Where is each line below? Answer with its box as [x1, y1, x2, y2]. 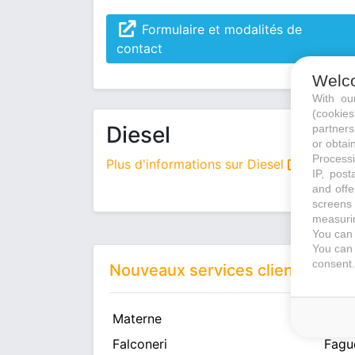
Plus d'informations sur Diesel [106, 156, 288, 172]
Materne [113, 311, 162, 326]
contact [116, 40, 162, 56]
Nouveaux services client [109, 261, 299, 280]
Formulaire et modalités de [137, 21, 302, 37]
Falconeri [113, 336, 167, 352]
